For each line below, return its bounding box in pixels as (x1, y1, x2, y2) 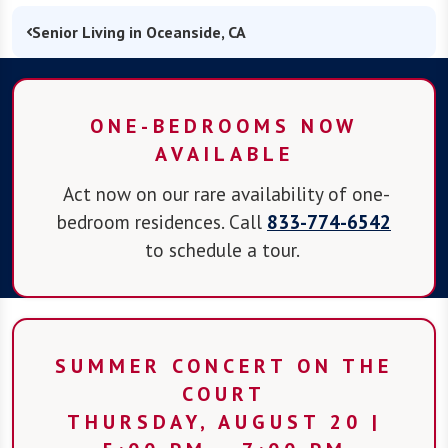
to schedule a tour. (144, 236, 304, 262)
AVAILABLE (154, 140, 294, 167)
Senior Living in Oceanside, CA (32, 21, 246, 42)
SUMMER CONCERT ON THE (55, 352, 393, 379)
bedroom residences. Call (57, 208, 267, 234)
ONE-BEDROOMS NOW (90, 112, 358, 139)
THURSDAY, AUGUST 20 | (66, 408, 382, 435)
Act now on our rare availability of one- (58, 180, 390, 206)
